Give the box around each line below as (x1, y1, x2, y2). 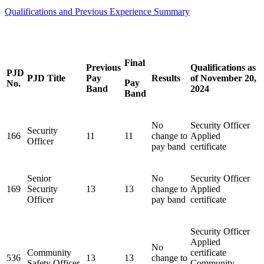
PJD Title (27, 73, 65, 84)
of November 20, (190, 73, 256, 84)
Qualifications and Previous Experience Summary (5, 6, 190, 17)
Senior (27, 173, 51, 184)
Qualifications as (190, 62, 256, 73)
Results (151, 73, 180, 84)
